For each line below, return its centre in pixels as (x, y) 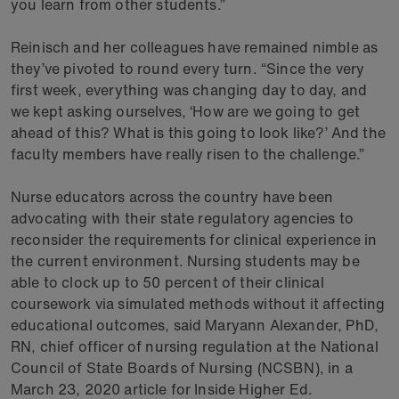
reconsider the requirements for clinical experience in (194, 240)
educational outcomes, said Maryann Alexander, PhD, (195, 325)
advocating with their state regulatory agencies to (183, 218)
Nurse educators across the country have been (172, 197)
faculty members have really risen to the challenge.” (188, 154)
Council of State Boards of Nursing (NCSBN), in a (182, 368)
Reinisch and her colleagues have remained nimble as (195, 47)
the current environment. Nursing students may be (185, 261)
